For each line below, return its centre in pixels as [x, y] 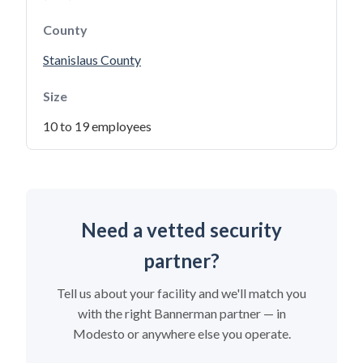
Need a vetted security [181, 230]
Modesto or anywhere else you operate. [181, 333]
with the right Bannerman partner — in [181, 313]
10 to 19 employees [97, 126]
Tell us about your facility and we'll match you [181, 293]
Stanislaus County [92, 60]
